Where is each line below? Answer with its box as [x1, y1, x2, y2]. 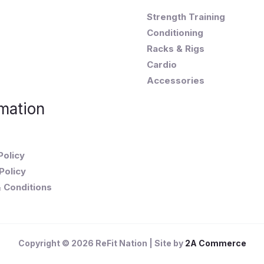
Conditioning [147, 27, 203, 39]
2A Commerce [184, 237, 246, 248]
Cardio [147, 59, 177, 71]
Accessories [147, 75, 204, 87]
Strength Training [147, 11, 225, 23]
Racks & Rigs [147, 43, 204, 55]
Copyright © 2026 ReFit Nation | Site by [18, 237, 185, 248]
